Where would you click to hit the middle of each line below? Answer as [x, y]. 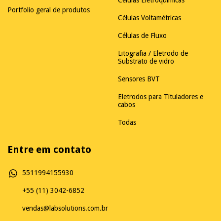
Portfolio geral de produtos [49, 10]
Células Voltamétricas [149, 18]
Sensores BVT [139, 79]
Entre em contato [49, 150]
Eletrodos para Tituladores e [161, 97]
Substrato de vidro [146, 61]
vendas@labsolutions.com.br [65, 208]
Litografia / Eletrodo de [153, 54]
